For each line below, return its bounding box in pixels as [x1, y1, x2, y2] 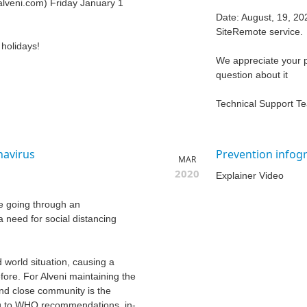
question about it [216, 69, 288, 81]
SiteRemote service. [216, 26, 303, 38]
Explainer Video [216, 170, 284, 182]
